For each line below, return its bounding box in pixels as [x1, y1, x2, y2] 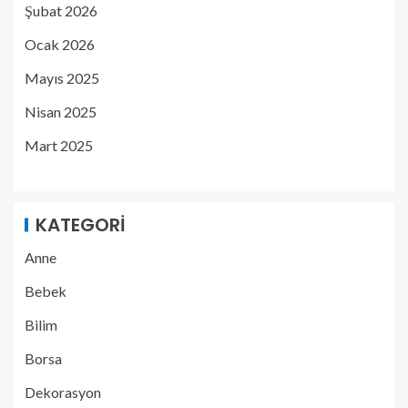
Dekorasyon [25, 382, 101, 401]
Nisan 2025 [25, 102, 97, 120]
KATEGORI [36, 211, 126, 238]
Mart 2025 [25, 136, 93, 154]
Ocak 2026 [25, 35, 95, 53]
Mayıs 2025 [25, 68, 99, 87]
